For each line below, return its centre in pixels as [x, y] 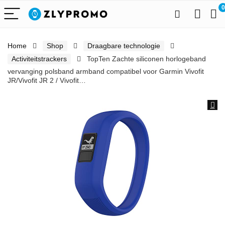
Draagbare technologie [124, 46]
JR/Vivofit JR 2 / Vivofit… [47, 80]
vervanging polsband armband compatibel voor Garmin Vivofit [106, 71]
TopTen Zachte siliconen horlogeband [146, 59]
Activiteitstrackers [39, 59]
